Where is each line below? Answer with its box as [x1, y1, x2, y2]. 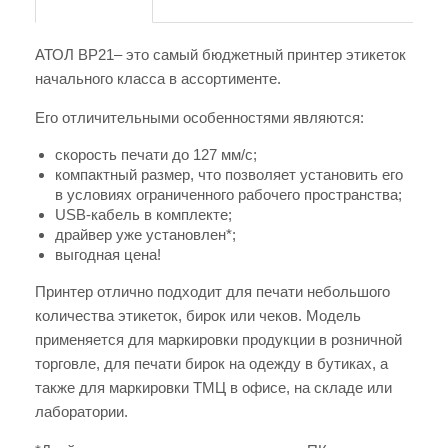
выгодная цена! [55, 246, 161, 264]
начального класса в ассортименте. [35, 70, 285, 88]
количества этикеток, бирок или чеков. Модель [35, 307, 361, 325]
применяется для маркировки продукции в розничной [35, 331, 402, 349]
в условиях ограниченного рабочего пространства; [55, 186, 402, 204]
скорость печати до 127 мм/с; [55, 146, 257, 164]
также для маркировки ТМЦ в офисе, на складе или [35, 379, 392, 397]
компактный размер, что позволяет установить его [55, 166, 403, 184]
